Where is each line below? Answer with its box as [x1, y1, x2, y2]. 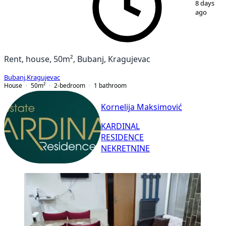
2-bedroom [54, 82, 85, 89]
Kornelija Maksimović [101, 103, 182, 111]
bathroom [99, 82, 127, 89]
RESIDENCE [101, 133, 144, 142]
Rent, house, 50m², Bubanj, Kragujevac [4, 54, 150, 63]
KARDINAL [101, 122, 140, 131]
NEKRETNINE [101, 144, 150, 153]
